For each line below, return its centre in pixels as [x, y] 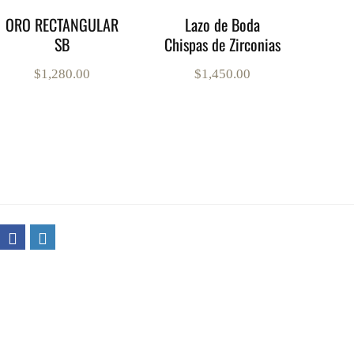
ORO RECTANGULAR [62, 25]
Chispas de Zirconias [222, 45]
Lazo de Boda [222, 25]
